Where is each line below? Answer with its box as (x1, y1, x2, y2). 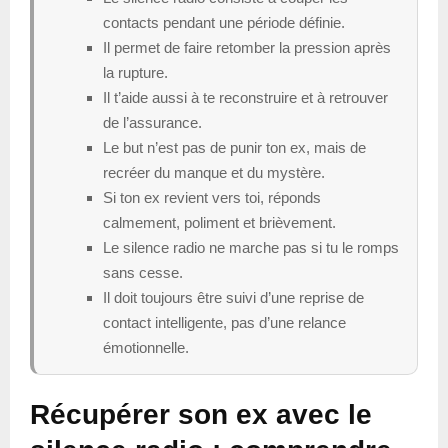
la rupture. (103, 63, 168, 81)
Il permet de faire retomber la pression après (103, 38, 391, 56)
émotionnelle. (103, 338, 189, 356)
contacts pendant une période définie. (103, 13, 345, 31)
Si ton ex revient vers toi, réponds (103, 188, 321, 206)
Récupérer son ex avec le (30, 398, 372, 430)
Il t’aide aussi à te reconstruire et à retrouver (103, 88, 388, 106)
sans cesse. (103, 263, 183, 281)
